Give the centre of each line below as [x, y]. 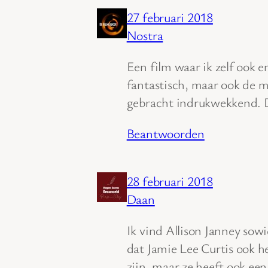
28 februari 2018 [170, 181]
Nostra [145, 35]
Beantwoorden [165, 133]
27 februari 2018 [170, 17]
